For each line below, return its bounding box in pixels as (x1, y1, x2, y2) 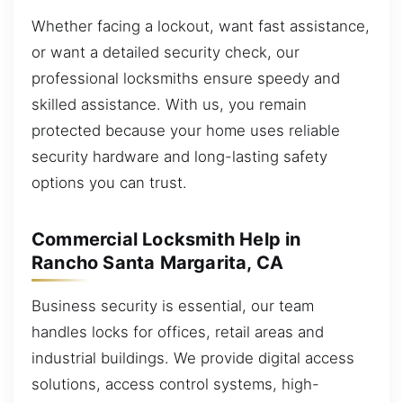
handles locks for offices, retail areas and (31, 322, 324, 341)
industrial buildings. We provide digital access (31, 348, 354, 367)
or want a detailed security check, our (31, 42, 300, 61)
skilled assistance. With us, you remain (31, 94, 307, 113)
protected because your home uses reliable (31, 121, 340, 139)
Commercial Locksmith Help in (31, 228, 301, 250)
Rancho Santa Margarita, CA (31, 251, 284, 273)
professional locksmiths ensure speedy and (31, 68, 340, 87)
